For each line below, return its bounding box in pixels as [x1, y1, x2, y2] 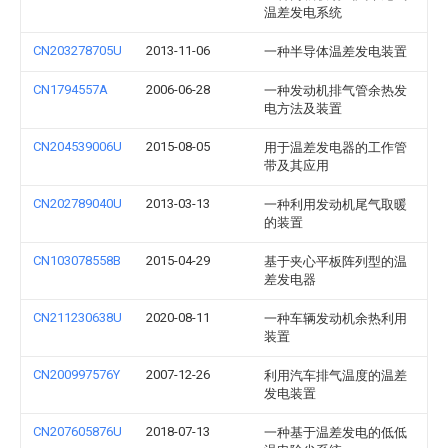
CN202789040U [33, 196, 122, 211]
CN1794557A [33, 82, 108, 97]
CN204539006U [33, 139, 122, 154]
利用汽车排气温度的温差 [264, 368, 407, 383]
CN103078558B [33, 253, 121, 268]
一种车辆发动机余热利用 [264, 311, 407, 326]
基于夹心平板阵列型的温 [264, 254, 407, 269]
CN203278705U [33, 43, 122, 58]
